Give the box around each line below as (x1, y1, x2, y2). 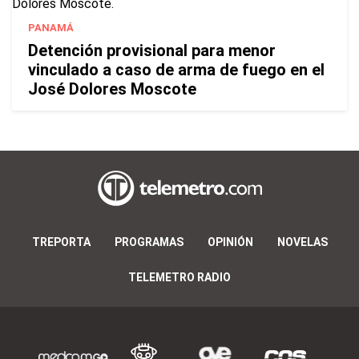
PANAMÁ (28, 22, 74, 34)
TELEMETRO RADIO (128, 271, 231, 284)
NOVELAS (276, 236, 328, 249)
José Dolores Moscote (28, 79, 196, 99)
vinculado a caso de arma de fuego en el (28, 60, 325, 79)
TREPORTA (31, 236, 91, 249)
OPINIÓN (207, 236, 253, 249)
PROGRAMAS (114, 236, 184, 249)
